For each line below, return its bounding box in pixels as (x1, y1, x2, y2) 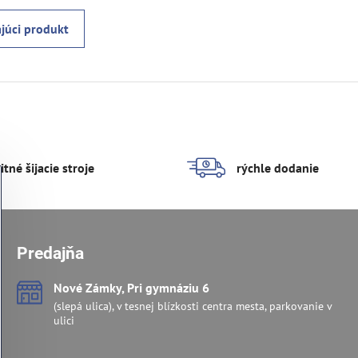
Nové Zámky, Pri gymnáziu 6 (53, 280, 209, 296)
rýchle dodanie (237, 160, 319, 177)
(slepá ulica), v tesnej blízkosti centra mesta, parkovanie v (53, 299, 332, 314)
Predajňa (16, 244, 84, 264)
